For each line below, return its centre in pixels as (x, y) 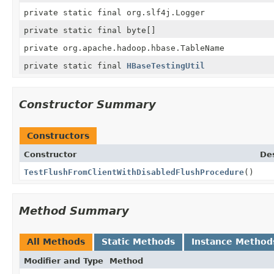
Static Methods (138, 241)
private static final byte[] (90, 30)
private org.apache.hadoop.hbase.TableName (124, 48)
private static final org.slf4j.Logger (114, 12)
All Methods (56, 241)
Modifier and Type (64, 261)
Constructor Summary (87, 104)
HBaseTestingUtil (166, 65)
